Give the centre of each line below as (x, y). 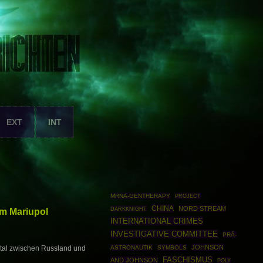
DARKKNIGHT (128, 209)
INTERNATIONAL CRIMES (156, 221)
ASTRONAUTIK (131, 247)
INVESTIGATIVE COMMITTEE (164, 234)
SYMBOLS (172, 247)
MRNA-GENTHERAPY (140, 196)
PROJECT (188, 196)
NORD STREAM (203, 208)
